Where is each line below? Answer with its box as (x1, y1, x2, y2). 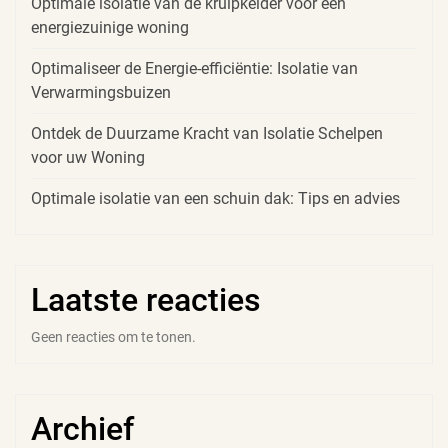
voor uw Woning (31, 148, 145, 168)
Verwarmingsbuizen (31, 83, 171, 103)
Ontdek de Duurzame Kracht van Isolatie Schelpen (31, 124, 383, 144)
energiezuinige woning (31, 18, 189, 38)
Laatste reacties (31, 281, 261, 320)
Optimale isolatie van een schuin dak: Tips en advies (31, 189, 400, 209)
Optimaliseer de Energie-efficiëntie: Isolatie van (31, 59, 358, 79)
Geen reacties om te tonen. (31, 329, 196, 346)
